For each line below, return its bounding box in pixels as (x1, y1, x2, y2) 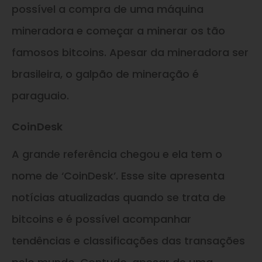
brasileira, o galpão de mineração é (12, 67, 199, 82)
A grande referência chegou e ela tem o (12, 147, 222, 161)
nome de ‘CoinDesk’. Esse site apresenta (12, 168, 225, 183)
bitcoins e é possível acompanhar (12, 212, 191, 226)
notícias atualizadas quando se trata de (12, 190, 226, 205)
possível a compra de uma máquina (12, 2, 204, 17)
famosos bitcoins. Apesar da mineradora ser (12, 45, 249, 60)
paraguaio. (12, 88, 69, 104)
